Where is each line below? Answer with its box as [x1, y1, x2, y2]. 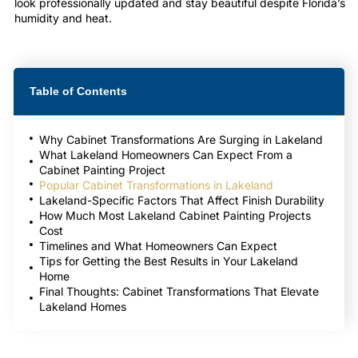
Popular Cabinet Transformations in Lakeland [39, 177, 273, 192]
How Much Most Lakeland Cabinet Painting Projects [39, 208, 311, 222]
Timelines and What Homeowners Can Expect [39, 238, 277, 253]
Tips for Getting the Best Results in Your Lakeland [39, 253, 298, 268]
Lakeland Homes [39, 299, 126, 313]
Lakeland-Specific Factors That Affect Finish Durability [39, 193, 324, 207]
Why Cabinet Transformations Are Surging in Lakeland [39, 132, 323, 146]
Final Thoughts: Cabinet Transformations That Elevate [39, 284, 319, 298]
